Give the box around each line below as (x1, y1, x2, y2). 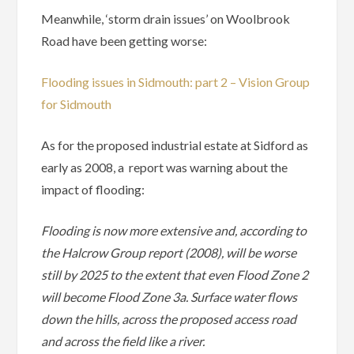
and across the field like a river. (41, 333, 205, 349)
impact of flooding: (41, 182, 145, 198)
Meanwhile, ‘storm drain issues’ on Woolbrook (41, 11, 291, 27)
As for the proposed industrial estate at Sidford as (41, 137, 309, 153)
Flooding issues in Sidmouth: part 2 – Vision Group (41, 74, 311, 90)
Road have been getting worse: (41, 33, 208, 49)
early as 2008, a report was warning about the (41, 160, 288, 175)
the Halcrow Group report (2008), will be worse (41, 245, 297, 261)
